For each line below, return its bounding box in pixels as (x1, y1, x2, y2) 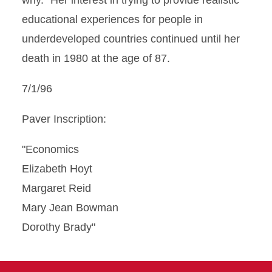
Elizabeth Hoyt (22, 163, 92, 175)
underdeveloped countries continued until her (22, 33, 240, 45)
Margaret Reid (22, 182, 91, 194)
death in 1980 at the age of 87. (22, 52, 170, 64)
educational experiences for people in (22, 13, 203, 25)
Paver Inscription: (22, 113, 106, 125)
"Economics (22, 143, 79, 155)
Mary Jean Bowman (22, 202, 118, 214)
